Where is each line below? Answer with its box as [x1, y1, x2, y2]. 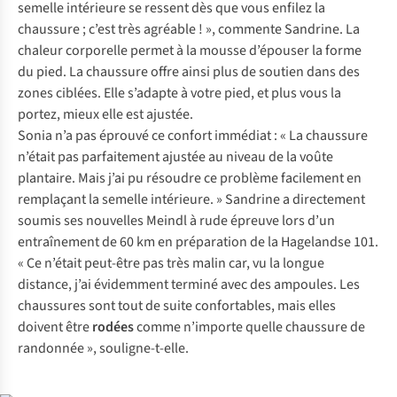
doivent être [18, 317, 92, 338]
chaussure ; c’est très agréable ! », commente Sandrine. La [18, 19, 360, 40]
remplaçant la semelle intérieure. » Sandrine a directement [18, 190, 365, 210]
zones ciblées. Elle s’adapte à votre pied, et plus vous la [18, 83, 341, 104]
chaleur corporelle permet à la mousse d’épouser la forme [18, 41, 362, 61]
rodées [92, 317, 136, 338]
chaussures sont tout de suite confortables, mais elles [18, 296, 336, 316]
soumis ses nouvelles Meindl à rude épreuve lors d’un [18, 211, 335, 231]
